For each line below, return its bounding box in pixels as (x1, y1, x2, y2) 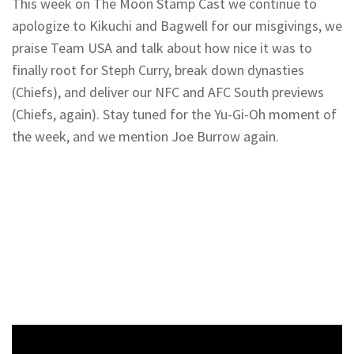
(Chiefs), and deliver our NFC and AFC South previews (12, 83, 324, 101)
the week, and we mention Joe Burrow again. (12, 127, 279, 145)
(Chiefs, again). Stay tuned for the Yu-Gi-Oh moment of (12, 105, 337, 123)
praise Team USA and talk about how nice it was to (12, 39, 312, 57)
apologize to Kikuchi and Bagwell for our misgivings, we (12, 17, 342, 35)
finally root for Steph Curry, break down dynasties (12, 61, 304, 79)
